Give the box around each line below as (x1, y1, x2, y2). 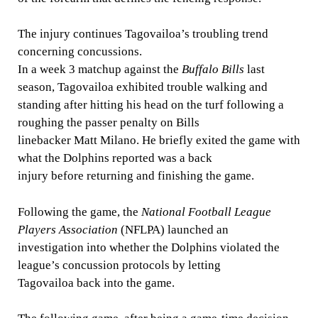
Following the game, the (17, 204, 141, 219)
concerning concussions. (17, 45, 142, 58)
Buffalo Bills (181, 62, 244, 76)
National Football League (141, 204, 271, 219)
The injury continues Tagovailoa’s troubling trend (17, 27, 268, 40)
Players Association (17, 222, 118, 236)
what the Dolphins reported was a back (17, 151, 212, 165)
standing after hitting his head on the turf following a (17, 98, 284, 111)
